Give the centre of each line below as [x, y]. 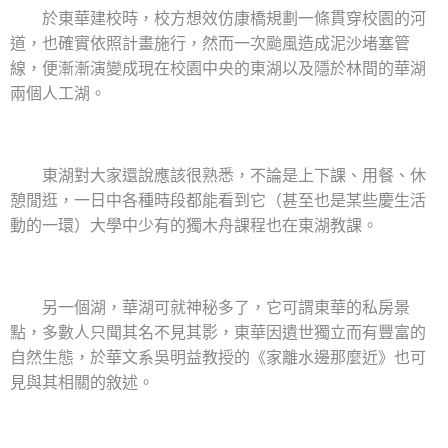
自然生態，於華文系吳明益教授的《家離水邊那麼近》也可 [218, 357]
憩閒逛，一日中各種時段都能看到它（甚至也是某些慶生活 [218, 200]
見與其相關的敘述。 [82, 382]
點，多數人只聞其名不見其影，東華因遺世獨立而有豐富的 [218, 332]
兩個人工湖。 [58, 93]
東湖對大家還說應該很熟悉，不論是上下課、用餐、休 [218, 175]
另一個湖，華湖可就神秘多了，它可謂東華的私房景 [210, 307]
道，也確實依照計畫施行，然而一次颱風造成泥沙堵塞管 [210, 43]
